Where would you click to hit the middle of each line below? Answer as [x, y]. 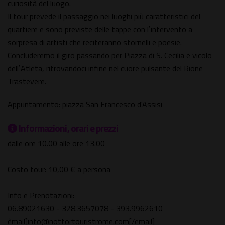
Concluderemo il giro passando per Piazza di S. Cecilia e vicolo [110, 55]
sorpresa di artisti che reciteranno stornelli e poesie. [95, 42]
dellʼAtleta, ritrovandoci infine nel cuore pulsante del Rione [105, 69]
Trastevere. [27, 82]
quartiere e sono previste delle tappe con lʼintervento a [100, 29]
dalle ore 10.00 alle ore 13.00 [56, 143]
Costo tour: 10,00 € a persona [59, 170]
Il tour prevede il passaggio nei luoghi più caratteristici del [104, 16]
